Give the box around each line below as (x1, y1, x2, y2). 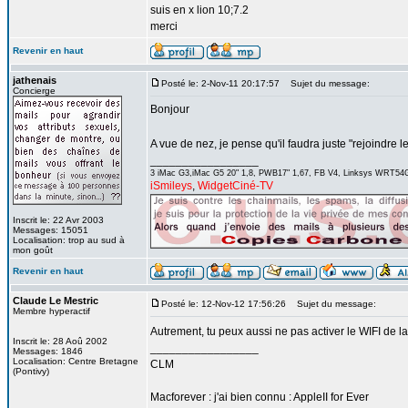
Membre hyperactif (13, 306, 90, 316)
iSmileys (150, 179, 192, 192)
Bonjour (150, 103, 189, 116)
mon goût (13, 245, 53, 255)
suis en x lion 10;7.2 (150, 4, 249, 16)
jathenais (13, 75, 56, 86)
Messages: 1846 (13, 346, 83, 356)
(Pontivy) (13, 366, 49, 376)
